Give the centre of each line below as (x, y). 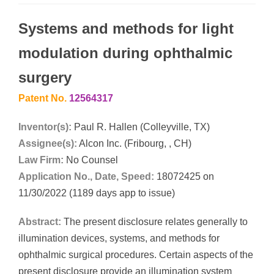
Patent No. (44, 98)
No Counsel (91, 160)
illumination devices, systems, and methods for (119, 238)
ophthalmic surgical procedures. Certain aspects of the (136, 254)
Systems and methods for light (126, 28)
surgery (45, 77)
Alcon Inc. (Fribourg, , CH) (135, 143)
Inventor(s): (45, 127)
